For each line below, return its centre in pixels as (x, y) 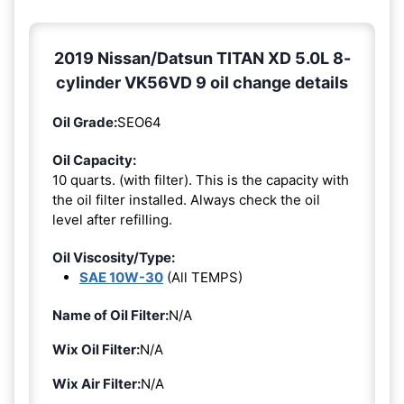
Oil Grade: (85, 123)
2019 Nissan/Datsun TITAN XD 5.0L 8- (202, 59)
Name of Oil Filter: (110, 316)
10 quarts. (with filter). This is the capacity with (201, 180)
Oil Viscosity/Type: (114, 258)
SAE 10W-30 (121, 278)
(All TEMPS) (203, 278)
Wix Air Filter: (96, 384)
